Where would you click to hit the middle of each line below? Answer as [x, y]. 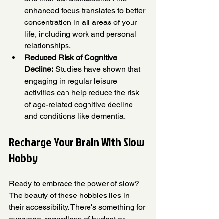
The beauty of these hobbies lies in [70, 195]
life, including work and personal [81, 34]
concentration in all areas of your [82, 22]
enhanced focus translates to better [86, 10]
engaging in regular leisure [72, 81]
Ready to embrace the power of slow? [75, 183]
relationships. [48, 45]
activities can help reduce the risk [83, 92]
